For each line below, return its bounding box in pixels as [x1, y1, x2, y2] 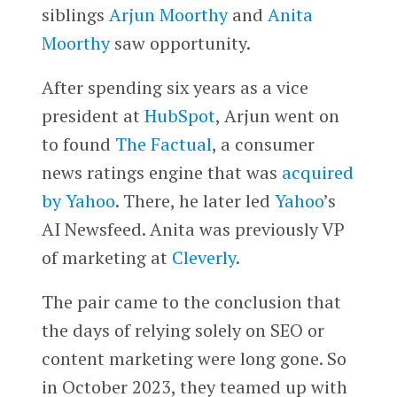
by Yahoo [41, 188, 115, 213]
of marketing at [41, 245, 172, 269]
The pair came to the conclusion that [41, 289, 341, 314]
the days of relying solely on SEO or [41, 317, 324, 342]
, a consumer [211, 131, 315, 156]
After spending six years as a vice [41, 74, 308, 99]
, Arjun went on [214, 103, 339, 128]
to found [41, 131, 115, 156]
